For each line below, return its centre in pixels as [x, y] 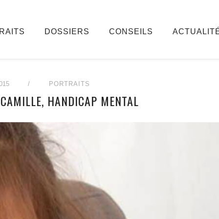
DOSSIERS [67, 32]
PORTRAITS [69, 84]
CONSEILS [131, 32]
